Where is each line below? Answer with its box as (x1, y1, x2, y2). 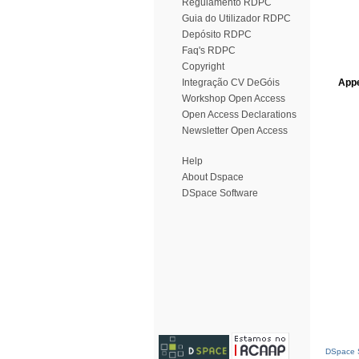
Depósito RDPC (182, 29, 252, 40)
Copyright (182, 61, 224, 72)
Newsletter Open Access (182, 125, 288, 136)
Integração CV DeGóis (182, 77, 280, 88)
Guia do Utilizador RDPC (182, 13, 291, 24)
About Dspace (182, 171, 244, 183)
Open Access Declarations (182, 109, 296, 120)
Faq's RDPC (182, 45, 236, 56)
